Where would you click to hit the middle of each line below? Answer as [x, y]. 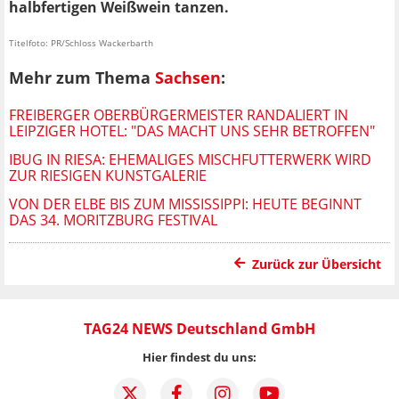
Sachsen [188, 78]
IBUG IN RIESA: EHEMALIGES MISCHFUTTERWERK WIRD [190, 160]
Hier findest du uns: [199, 358]
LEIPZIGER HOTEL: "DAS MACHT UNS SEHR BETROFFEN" [192, 131]
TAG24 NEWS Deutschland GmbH [199, 329]
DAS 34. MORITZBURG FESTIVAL [113, 220]
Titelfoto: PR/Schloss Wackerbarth [81, 42]
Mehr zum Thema [82, 78]
